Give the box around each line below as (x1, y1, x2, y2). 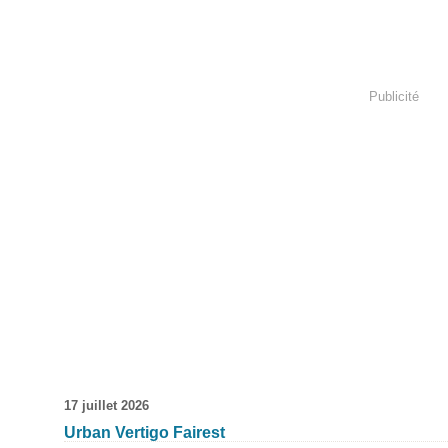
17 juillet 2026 (64, 398, 149, 413)
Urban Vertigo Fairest (64, 424, 225, 441)
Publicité (369, 88, 419, 104)
